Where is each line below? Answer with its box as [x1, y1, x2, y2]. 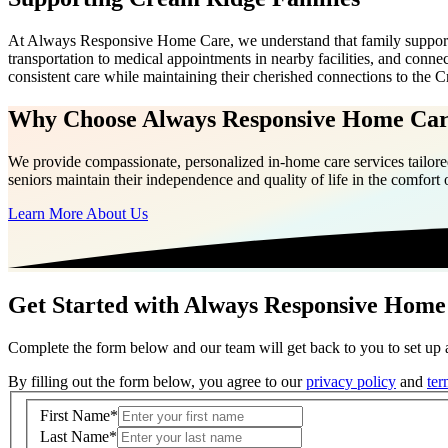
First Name [40, 407, 110, 425]
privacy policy [306, 373, 396, 391]
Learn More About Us [8, 204, 148, 222]
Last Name [40, 428, 109, 446]
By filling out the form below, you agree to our [8, 373, 306, 391]
